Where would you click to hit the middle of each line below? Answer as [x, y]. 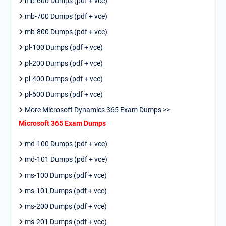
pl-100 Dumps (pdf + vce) [64, 47]
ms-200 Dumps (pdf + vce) [66, 206]
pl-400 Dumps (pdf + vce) [64, 79]
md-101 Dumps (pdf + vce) [66, 159]
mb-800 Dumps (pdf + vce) [66, 32]
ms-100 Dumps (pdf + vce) [66, 175]
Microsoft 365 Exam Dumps [62, 123]
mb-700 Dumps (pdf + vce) [66, 16]
